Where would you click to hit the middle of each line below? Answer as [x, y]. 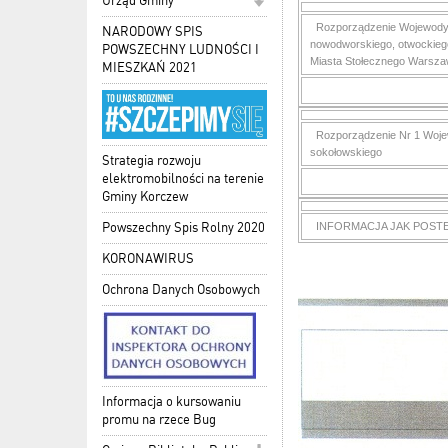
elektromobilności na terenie [183, 179]
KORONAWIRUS [148, 259]
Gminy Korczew [145, 197]
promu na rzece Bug [159, 420]
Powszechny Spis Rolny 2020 [183, 228]
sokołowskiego [346, 152]
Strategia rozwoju [151, 161]
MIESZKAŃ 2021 [149, 67]
